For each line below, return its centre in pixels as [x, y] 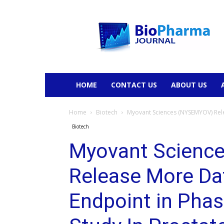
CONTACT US [134, 85]
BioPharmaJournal [124, 19]
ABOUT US [189, 85]
